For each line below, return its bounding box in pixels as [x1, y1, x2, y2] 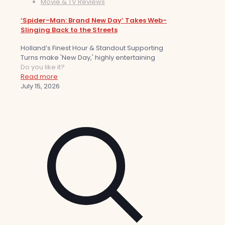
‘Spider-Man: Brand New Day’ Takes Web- [21, 15, 167, 25]
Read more [21, 71, 58, 81]
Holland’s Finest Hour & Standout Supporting [21, 43, 163, 53]
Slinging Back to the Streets [21, 25, 118, 35]
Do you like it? [21, 62, 65, 72]
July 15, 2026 [21, 81, 60, 91]
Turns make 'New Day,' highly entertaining [21, 52, 155, 62]
